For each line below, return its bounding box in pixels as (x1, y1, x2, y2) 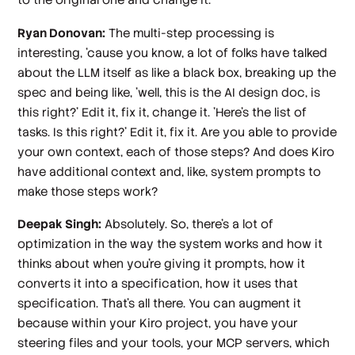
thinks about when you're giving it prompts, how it (17, 256, 306, 272)
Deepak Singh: (17, 216, 102, 232)
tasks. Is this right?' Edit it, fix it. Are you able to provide (17, 124, 338, 139)
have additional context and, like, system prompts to (17, 163, 322, 179)
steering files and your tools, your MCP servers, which (17, 335, 330, 351)
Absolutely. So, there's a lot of (101, 216, 274, 232)
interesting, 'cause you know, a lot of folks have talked (17, 44, 328, 60)
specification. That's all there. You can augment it (17, 296, 302, 311)
